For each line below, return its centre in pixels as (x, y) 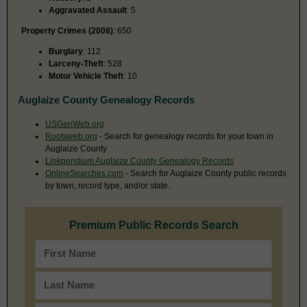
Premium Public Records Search (153, 225)
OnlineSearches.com (84, 173)
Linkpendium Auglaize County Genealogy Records (139, 161)
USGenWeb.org (75, 124)
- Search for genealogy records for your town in (185, 136)
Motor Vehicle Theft (86, 76)
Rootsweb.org (71, 136)
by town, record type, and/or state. (108, 185)
